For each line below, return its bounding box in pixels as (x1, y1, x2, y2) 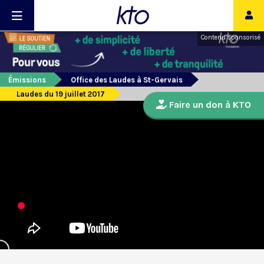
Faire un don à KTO (167, 99, 251, 111)
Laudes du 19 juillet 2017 (16, 90, 105, 99)
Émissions (8, 75, 46, 85)
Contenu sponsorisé (201, 34, 260, 41)
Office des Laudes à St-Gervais (71, 75, 183, 85)
